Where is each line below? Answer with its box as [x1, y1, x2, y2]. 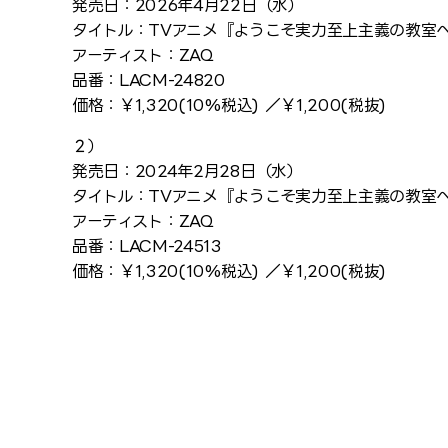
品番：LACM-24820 [72, 71, 226, 89]
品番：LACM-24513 [72, 237, 222, 255]
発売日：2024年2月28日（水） [72, 162, 303, 180]
